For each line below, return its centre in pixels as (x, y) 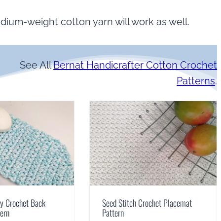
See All (37, 65)
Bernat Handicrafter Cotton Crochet (135, 65)
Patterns (196, 81)
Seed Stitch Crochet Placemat (147, 203)
